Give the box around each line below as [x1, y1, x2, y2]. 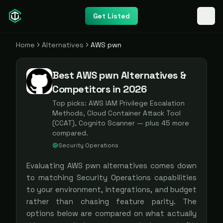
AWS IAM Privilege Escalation [89, 99, 185, 108]
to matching [26, 173, 77, 182]
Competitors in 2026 [52, 83, 147, 96]
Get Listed [93, 11, 130, 20]
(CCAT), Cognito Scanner [52, 118, 135, 127]
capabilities [151, 173, 197, 182]
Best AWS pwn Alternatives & [52, 69, 187, 82]
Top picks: [52, 99, 89, 108]
